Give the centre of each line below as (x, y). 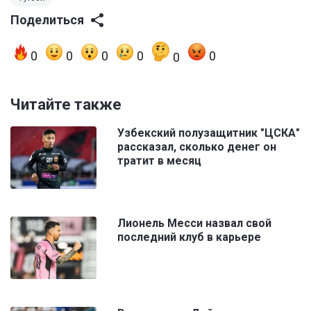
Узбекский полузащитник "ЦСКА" (209, 133)
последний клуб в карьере (189, 237)
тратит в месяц (159, 161)
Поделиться (47, 20)
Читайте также (66, 105)
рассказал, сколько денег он (197, 147)
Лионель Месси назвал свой (194, 224)
